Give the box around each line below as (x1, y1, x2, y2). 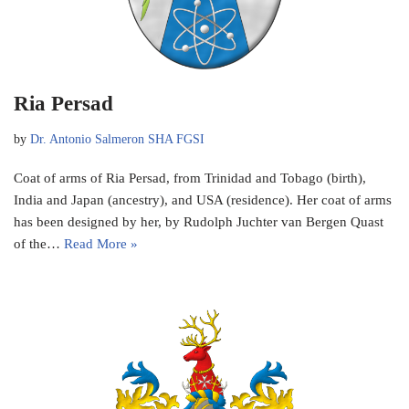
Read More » (64, 236, 138, 251)
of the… (14, 236, 64, 251)
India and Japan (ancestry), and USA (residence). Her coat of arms (14, 192, 392, 207)
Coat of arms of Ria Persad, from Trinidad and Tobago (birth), (14, 170, 366, 185)
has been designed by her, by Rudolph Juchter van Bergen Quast (14, 214, 383, 229)
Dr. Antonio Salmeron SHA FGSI (30, 131, 204, 146)
